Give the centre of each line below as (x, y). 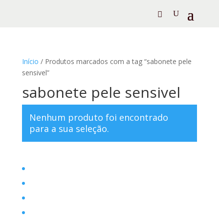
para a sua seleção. (69, 129)
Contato (42, 213)
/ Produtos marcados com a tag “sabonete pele (115, 61)
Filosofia (42, 183)
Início (30, 61)
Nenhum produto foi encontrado (99, 117)
